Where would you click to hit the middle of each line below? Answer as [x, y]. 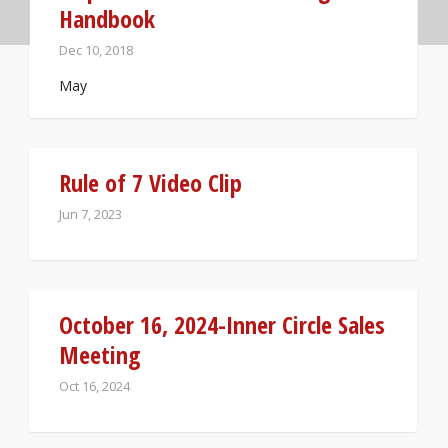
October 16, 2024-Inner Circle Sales [222, 324]
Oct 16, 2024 [94, 386]
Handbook [107, 18]
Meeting [100, 354]
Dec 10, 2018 [96, 50]
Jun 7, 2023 [90, 214]
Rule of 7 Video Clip [150, 182]
